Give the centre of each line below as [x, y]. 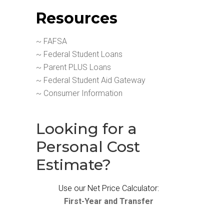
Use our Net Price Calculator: [108, 188]
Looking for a [86, 129]
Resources [77, 18]
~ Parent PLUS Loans [73, 67]
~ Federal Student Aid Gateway [91, 80]
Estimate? [73, 165]
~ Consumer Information [79, 93]
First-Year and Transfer [108, 201]
